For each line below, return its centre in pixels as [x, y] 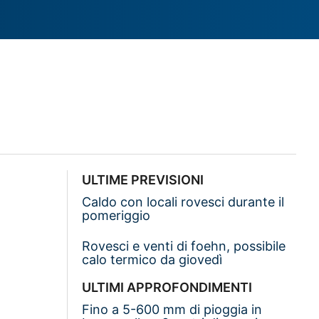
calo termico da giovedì [152, 259]
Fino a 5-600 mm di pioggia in [172, 309]
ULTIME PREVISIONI [143, 179]
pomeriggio [116, 215]
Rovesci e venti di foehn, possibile [184, 246]
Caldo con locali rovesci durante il [183, 202]
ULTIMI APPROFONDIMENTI [167, 287]
